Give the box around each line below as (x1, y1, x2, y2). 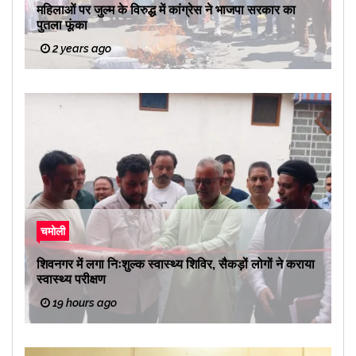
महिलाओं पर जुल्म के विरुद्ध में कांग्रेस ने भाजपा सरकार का (37, 2, 296, 18)
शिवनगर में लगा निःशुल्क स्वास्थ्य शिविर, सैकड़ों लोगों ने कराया (37, 257, 315, 273)
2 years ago (50, 42, 111, 56)
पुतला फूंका (37, 17, 87, 33)
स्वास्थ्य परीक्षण (37, 272, 106, 288)
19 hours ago (50, 296, 117, 310)
